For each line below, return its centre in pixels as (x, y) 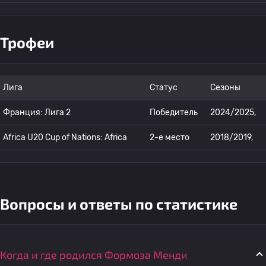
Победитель (174, 113)
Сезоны (225, 88)
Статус (164, 88)
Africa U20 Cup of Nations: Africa (65, 137)
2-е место (170, 137)
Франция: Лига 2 (37, 113)
